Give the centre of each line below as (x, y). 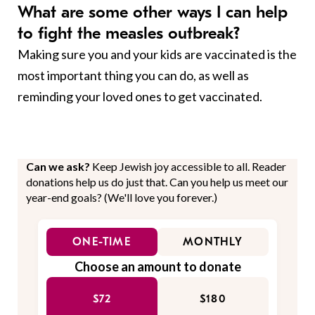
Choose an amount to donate (157, 266)
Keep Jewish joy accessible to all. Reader (189, 166)
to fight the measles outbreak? (129, 33)
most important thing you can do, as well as (133, 75)
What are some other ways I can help (153, 12)
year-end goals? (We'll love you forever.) (122, 197)
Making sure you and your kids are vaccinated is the (157, 54)
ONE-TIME (102, 242)
